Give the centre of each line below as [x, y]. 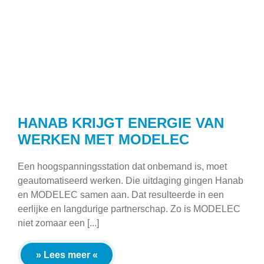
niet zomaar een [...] [58, 223]
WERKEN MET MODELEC [103, 139]
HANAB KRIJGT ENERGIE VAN [121, 123]
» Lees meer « [67, 255]
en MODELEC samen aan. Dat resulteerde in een [121, 194]
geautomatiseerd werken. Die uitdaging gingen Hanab [131, 180]
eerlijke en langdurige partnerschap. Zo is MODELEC [129, 209]
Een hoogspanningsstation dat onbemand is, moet [122, 166]
